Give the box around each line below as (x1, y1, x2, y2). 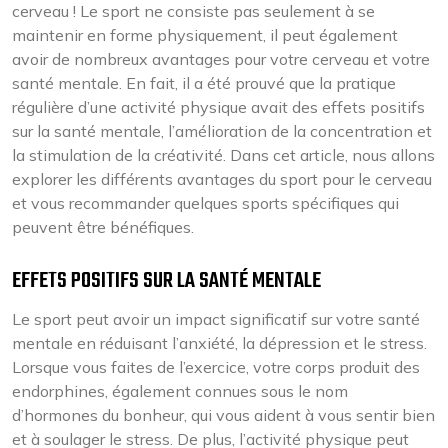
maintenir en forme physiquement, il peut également (12, 25, 398, 45)
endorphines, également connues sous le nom (12, 381, 348, 401)
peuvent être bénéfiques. (12, 217, 194, 237)
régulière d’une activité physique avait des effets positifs (12, 97, 425, 117)
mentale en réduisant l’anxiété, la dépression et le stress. (12, 333, 427, 353)
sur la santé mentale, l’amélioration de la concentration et (12, 121, 432, 141)
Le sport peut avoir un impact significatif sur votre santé (12, 309, 420, 329)
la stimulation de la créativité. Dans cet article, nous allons (12, 145, 435, 165)
